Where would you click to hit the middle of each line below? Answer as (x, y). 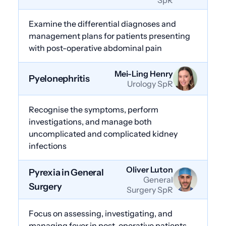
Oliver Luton (150, 169)
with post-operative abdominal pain (95, 48)
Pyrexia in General (66, 172)
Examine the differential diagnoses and (102, 23)
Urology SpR (150, 83)
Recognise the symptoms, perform (94, 109)
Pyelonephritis (59, 78)
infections (48, 146)
